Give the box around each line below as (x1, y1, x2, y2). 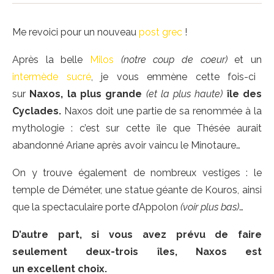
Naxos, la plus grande (26, 88, 146, 100)
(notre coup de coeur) (120, 54, 228, 65)
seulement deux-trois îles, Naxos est (12, 246, 262, 257)
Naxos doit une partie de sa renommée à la (64, 105, 262, 117)
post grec (139, 26, 182, 38)
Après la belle (12, 54, 90, 65)
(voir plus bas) (180, 201, 239, 213)
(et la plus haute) (146, 88, 223, 100)
